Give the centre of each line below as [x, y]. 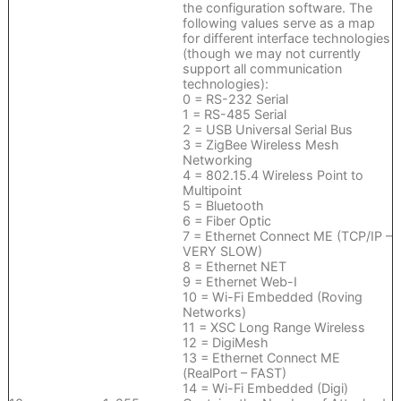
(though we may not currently [271, 54]
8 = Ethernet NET [234, 267]
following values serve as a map [278, 23]
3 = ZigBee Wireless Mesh [260, 145]
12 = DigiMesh [225, 343]
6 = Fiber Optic [226, 221]
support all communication [262, 69]
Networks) [214, 312]
